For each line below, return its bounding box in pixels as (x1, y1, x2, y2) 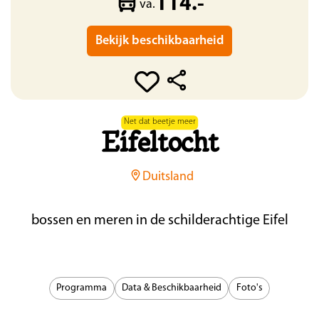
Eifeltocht (100, 130, 219, 159)
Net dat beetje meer (123, 117, 196, 127)
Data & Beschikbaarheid (122, 282, 221, 293)
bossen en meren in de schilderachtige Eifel (31, 213, 288, 228)
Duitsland (142, 169, 194, 184)
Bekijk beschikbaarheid (95, 34, 224, 48)
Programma (56, 282, 108, 293)
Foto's (236, 282, 263, 293)
